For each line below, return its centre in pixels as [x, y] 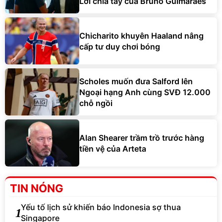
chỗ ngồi [96, 103]
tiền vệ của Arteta [113, 148]
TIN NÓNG [37, 189]
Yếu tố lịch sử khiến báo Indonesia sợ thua [101, 207]
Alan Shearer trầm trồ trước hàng [142, 138]
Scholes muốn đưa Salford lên [136, 81]
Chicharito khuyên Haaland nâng [141, 35]
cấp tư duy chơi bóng [120, 46]
